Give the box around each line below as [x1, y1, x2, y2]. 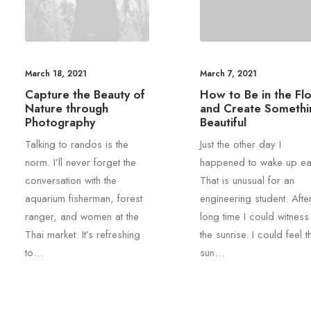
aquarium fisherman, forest [25, 191, 142, 207]
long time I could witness [199, 209, 309, 225]
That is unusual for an [199, 173, 294, 189]
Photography [25, 114, 95, 131]
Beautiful [199, 114, 246, 131]
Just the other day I [199, 137, 281, 153]
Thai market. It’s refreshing [25, 227, 140, 243]
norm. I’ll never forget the [25, 155, 136, 171]
